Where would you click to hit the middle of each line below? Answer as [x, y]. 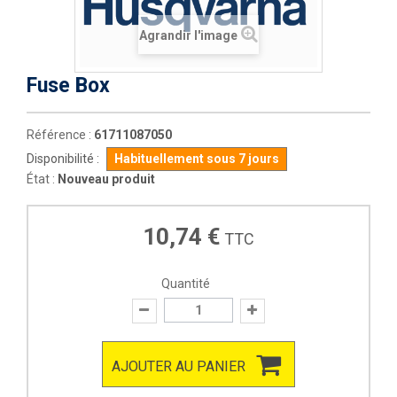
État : [41, 179]
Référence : [59, 135]
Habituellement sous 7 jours [197, 159]
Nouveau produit [106, 179]
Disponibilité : [63, 159]
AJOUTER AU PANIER [179, 367]
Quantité [185, 284]
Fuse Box [68, 86]
